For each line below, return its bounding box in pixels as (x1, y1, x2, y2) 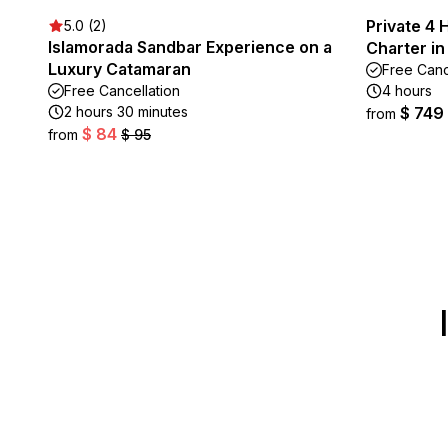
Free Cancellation (64, 82, 180, 99)
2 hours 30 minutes (64, 103, 188, 120)
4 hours (382, 82, 432, 99)
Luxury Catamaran (48, 59, 191, 79)
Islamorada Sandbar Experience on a (48, 37, 332, 57)
